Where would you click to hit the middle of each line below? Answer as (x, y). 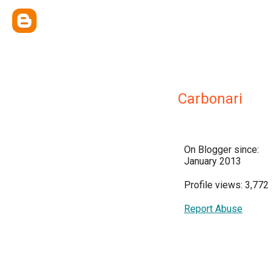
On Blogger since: (222, 150)
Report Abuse (213, 209)
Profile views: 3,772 (226, 185)
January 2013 (213, 161)
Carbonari (210, 99)
